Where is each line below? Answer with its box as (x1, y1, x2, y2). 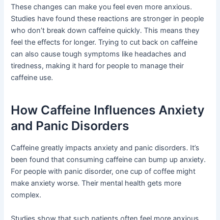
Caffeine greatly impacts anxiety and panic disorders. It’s (11, 143, 200, 153)
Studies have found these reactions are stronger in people (11, 14, 204, 24)
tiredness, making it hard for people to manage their (11, 61, 184, 71)
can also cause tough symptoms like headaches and (11, 50, 187, 59)
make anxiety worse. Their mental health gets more (11, 179, 182, 188)
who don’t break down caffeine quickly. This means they (11, 26, 200, 35)
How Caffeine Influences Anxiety (11, 102, 205, 117)
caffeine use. (11, 73, 54, 82)
